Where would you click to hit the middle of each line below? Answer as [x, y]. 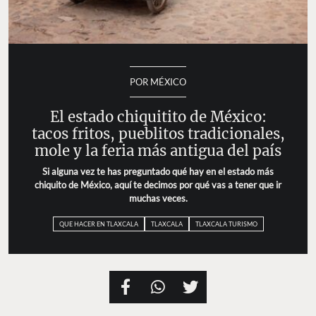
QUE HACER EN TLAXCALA [98, 224]
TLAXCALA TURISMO [226, 224]
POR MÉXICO [158, 81]
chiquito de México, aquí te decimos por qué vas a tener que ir [158, 184]
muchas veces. [158, 198]
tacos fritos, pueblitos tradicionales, [158, 134]
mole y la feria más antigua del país [158, 151]
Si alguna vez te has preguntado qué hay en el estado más [158, 171]
